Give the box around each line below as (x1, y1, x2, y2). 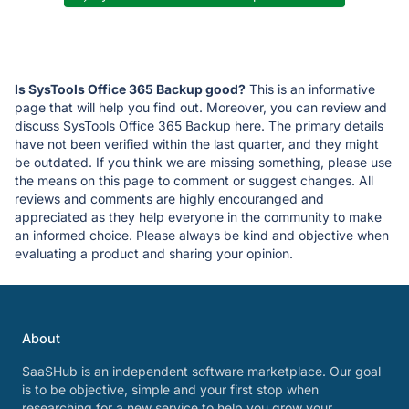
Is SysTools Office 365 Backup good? (15, 81, 246, 98)
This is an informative (246, 81, 375, 98)
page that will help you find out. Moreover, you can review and (15, 100, 387, 116)
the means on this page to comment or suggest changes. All (15, 173, 373, 189)
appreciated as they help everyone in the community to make (15, 209, 382, 225)
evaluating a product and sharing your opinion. (15, 246, 293, 262)
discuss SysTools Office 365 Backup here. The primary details (15, 118, 383, 134)
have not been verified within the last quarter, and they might (15, 136, 379, 152)
